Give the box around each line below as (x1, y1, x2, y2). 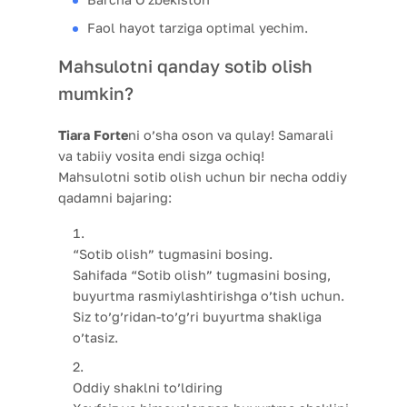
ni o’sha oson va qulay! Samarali (128, 126, 333, 143)
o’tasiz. (73, 329, 118, 345)
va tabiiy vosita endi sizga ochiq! (58, 147, 264, 164)
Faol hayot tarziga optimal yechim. (87, 19, 308, 35)
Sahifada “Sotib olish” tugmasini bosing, (73, 266, 331, 283)
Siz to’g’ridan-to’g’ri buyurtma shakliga (73, 308, 322, 324)
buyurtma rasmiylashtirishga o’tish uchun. (73, 287, 344, 303)
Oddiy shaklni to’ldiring (73, 380, 223, 396)
